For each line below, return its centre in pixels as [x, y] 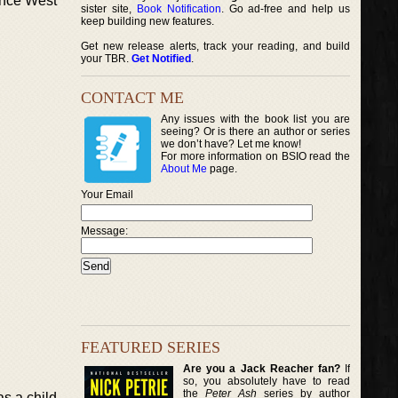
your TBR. [106, 59]
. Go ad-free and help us [286, 9]
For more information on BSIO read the [256, 156]
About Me [184, 169]
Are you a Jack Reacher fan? [262, 368]
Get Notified [161, 59]
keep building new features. [147, 21]
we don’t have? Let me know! [231, 144]
